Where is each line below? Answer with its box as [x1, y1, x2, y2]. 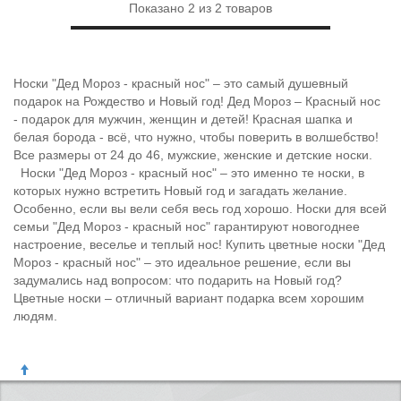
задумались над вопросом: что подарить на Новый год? [13, 273, 342, 287]
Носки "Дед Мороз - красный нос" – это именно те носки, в [13, 166, 364, 180]
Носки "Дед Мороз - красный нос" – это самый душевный [13, 76, 348, 90]
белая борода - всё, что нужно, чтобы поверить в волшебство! [13, 130, 379, 144]
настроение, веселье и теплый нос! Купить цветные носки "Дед [13, 237, 385, 252]
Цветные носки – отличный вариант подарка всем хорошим [13, 291, 364, 305]
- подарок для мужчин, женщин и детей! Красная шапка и [13, 112, 353, 126]
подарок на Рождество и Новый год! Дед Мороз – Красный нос [13, 94, 380, 108]
